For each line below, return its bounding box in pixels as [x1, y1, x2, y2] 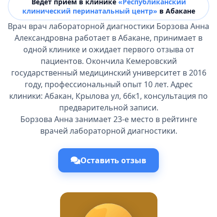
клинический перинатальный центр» [22, 6, 157, 15]
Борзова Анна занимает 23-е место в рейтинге [20, 114, 197, 124]
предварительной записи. [59, 102, 158, 113]
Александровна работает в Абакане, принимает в [15, 32, 202, 43]
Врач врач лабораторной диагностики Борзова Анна [8, 21, 209, 31]
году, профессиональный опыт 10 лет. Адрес [24, 79, 193, 90]
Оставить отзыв [80, 155, 146, 166]
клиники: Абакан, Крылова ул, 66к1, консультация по [9, 91, 208, 101]
